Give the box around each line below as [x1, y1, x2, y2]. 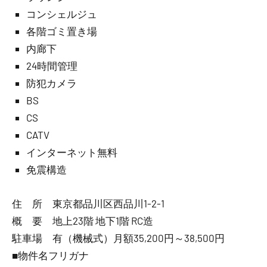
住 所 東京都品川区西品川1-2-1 [12, 197, 164, 209]
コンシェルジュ [26, 8, 97, 20]
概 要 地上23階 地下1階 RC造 [12, 215, 153, 226]
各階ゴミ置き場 [26, 25, 97, 37]
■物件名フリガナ [12, 249, 89, 261]
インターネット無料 [26, 146, 117, 158]
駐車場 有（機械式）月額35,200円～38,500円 [12, 232, 225, 244]
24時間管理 [26, 60, 77, 72]
